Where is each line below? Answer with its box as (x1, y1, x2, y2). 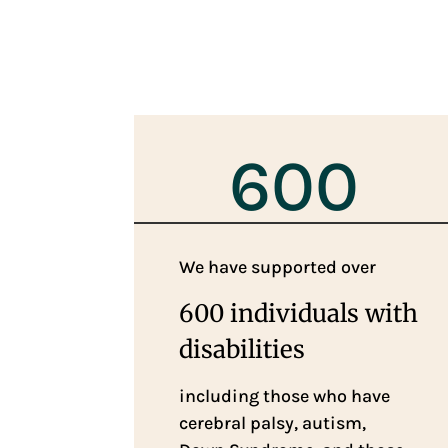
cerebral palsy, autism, (179, 411, 367, 434)
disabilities (179, 333, 306, 365)
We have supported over (179, 255, 377, 278)
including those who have (179, 384, 391, 407)
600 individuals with (179, 297, 419, 329)
